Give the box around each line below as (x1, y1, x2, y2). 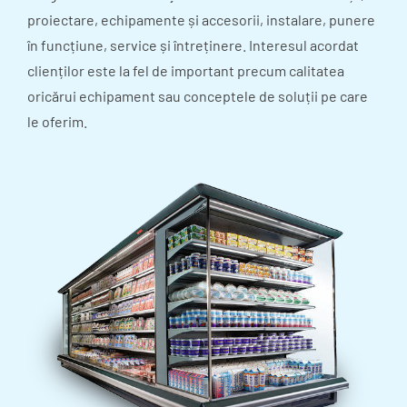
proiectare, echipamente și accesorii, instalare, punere (27, 11, 375, 29)
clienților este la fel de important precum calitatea (27, 62, 344, 80)
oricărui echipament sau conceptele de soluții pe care (27, 87, 368, 105)
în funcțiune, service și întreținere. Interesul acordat (27, 36, 359, 55)
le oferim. (27, 113, 87, 131)
